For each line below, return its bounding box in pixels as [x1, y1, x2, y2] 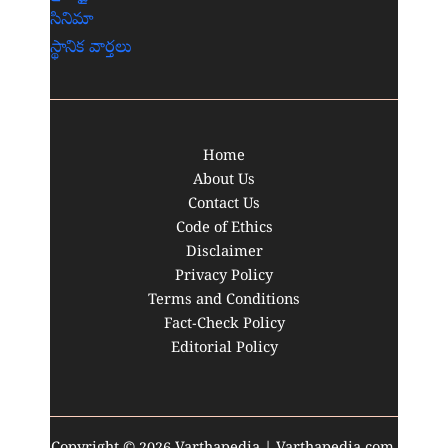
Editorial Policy [170, 339, 278, 359]
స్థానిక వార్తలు [50, 36, 131, 60]
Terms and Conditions [148, 291, 300, 311]
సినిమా [50, 8, 94, 32]
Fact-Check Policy [163, 315, 285, 335]
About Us [193, 171, 255, 191]
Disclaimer [185, 243, 263, 263]
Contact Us [188, 195, 260, 215]
